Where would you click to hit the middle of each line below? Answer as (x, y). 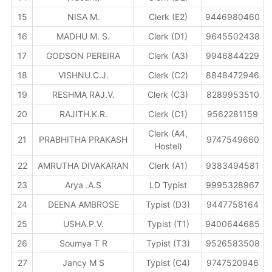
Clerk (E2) (168, 17)
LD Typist (168, 185)
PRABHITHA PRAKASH (83, 139)
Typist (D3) (168, 204)
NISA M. (83, 17)
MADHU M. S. (83, 36)
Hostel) (168, 146)
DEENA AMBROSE (83, 204)
